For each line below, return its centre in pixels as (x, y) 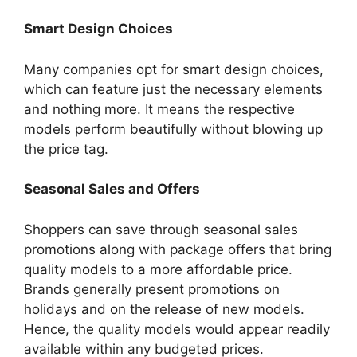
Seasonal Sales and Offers (112, 189)
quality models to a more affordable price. (158, 269)
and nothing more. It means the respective (159, 109)
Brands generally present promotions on (152, 289)
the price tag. (66, 149)
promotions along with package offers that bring (178, 249)
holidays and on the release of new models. (164, 309)
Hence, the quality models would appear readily (177, 329)
